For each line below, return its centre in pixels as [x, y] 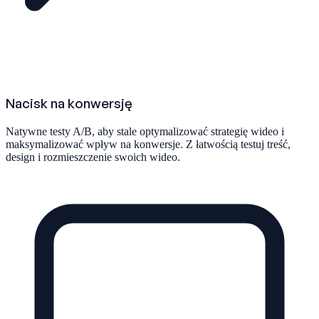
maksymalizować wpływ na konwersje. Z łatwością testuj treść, [148, 144]
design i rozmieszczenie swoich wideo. [93, 157]
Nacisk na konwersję [69, 103]
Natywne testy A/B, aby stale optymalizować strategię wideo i [145, 131]
